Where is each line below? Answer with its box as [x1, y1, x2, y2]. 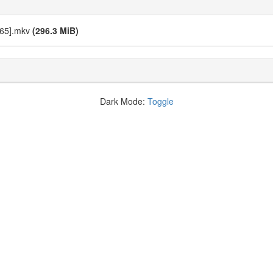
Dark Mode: [99, 95, 147, 107]
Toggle [147, 95, 174, 107]
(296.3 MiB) [32, 24, 79, 37]
